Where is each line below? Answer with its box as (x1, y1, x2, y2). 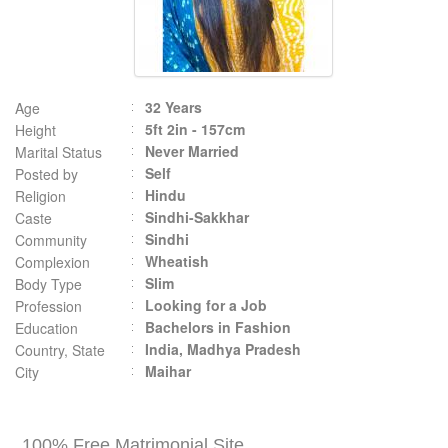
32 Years (145, 97, 202, 117)
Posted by (15, 164, 78, 184)
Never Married (145, 141, 239, 161)
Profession (15, 296, 82, 316)
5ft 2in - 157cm (145, 119, 245, 139)
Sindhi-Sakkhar (145, 207, 249, 227)
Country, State (15, 340, 105, 360)
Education (15, 318, 78, 338)
